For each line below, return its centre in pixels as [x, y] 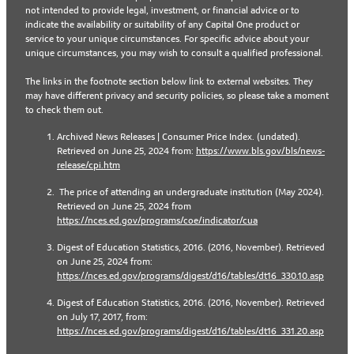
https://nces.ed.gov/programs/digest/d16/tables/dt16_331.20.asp [190, 331]
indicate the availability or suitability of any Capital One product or [162, 24]
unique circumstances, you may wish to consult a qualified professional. [174, 53]
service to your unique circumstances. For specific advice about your [167, 39]
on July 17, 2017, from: [102, 317]
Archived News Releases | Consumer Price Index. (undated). [179, 137]
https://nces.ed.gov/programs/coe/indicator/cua [157, 220]
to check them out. [64, 110]
